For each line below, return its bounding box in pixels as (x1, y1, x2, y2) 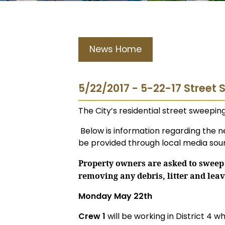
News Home (89, 43, 142, 55)
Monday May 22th (78, 190, 152, 202)
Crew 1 (78, 210, 105, 222)
